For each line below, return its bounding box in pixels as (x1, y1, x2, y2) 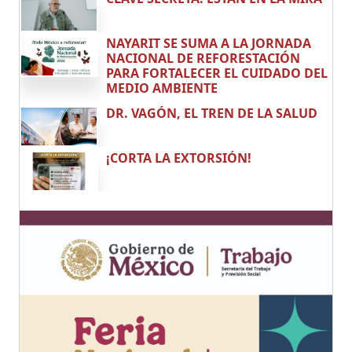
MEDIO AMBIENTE (106, 79, 218, 97)
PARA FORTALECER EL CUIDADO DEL (106, 64, 328, 82)
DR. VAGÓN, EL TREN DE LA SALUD (106, 104, 317, 122)
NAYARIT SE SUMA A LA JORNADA (106, 34, 311, 52)
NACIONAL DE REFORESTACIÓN (106, 49, 300, 67)
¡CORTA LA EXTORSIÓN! (106, 148, 251, 167)
